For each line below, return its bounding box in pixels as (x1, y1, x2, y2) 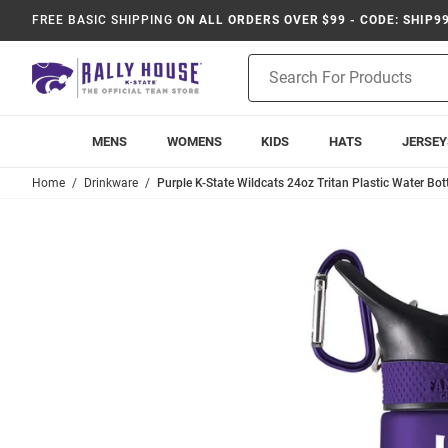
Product (248, 56, 298, 72)
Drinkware (84, 176, 138, 190)
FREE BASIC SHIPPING (32, 13, 174, 27)
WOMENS (166, 134, 222, 149)
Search (248, 77, 291, 93)
